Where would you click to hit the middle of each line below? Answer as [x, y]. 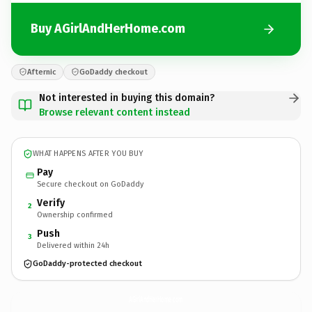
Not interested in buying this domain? [127, 97]
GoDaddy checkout [114, 72]
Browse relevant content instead [115, 112]
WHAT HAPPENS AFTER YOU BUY [88, 154]
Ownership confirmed [75, 214]
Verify [51, 203]
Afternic [41, 72]
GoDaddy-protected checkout [87, 264]
